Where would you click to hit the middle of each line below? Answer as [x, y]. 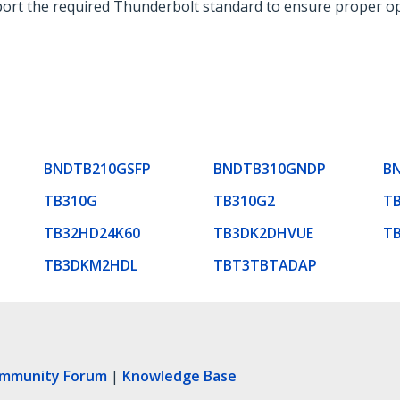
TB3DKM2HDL [91, 265]
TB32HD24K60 [92, 233]
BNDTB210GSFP [97, 168]
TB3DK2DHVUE [263, 233]
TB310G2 [244, 200]
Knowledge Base [179, 375]
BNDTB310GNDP [270, 168]
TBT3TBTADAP [265, 265]
